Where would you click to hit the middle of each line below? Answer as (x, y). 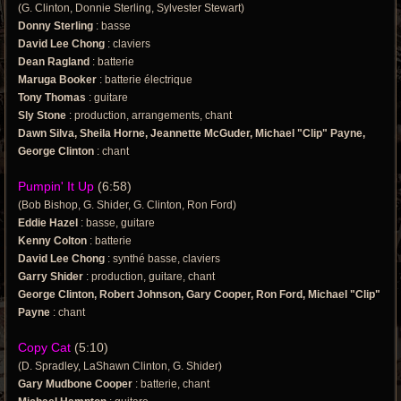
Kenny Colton (52, 241)
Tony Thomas (52, 98)
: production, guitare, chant (149, 277)
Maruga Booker (57, 80)
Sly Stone (42, 116)
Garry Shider (51, 277)
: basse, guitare (116, 223)
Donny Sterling (55, 26)
